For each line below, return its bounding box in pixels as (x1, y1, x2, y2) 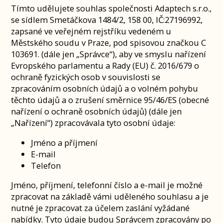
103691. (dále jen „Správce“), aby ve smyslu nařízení (11, 48, 207, 60)
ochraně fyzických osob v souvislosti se (11, 71, 161, 83)
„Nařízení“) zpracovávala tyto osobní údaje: (11, 117, 176, 129)
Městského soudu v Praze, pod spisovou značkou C (11, 37, 207, 49)
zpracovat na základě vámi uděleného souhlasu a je (11, 191, 209, 203)
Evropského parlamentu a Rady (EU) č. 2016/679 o (11, 60, 200, 72)
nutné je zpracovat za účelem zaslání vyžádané (11, 202, 190, 214)
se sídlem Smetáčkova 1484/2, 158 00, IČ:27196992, (11, 14, 203, 26)
